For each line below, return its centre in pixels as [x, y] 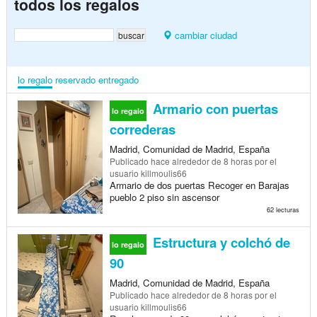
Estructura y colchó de [219, 242]
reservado [75, 79]
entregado [118, 79]
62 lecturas [283, 209]
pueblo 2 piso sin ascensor [164, 197]
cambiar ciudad [204, 35]
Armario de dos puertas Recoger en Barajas [199, 185]
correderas [142, 129]
